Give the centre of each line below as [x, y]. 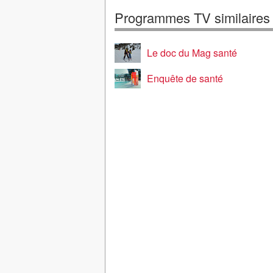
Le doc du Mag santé [192, 53]
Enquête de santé [185, 78]
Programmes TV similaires [192, 17]
